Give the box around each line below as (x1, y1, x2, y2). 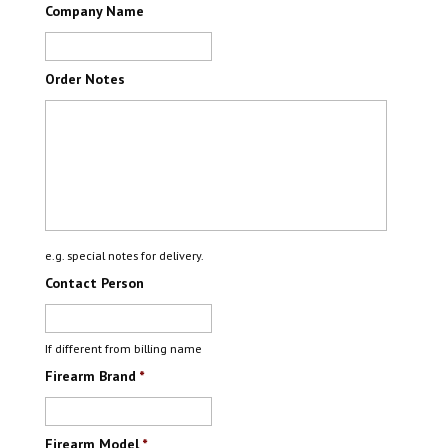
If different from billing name (44, 341, 202, 357)
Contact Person (44, 273, 144, 292)
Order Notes (44, 69, 125, 88)
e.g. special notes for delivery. (44, 248, 204, 263)
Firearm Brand (44, 367, 136, 386)
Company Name (44, 2, 144, 21)
